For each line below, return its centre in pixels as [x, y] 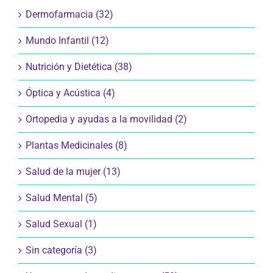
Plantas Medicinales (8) [76, 145]
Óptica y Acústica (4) [70, 93]
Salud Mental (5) [62, 197]
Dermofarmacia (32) [69, 14]
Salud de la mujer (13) [73, 171]
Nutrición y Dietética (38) [79, 66]
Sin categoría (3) [61, 250]
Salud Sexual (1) [61, 224]
